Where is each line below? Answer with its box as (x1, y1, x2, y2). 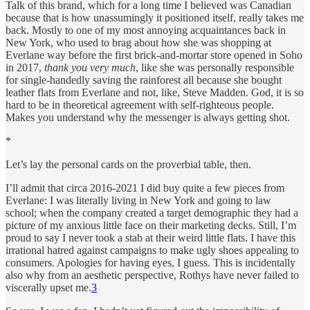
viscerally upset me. (6, 281, 91, 293)
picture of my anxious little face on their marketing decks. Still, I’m (6, 219, 296, 231)
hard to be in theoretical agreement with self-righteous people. (6, 98, 274, 111)
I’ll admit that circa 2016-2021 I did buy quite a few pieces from (6, 181, 284, 194)
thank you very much (44, 61, 136, 73)
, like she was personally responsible (136, 61, 294, 73)
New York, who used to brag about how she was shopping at (6, 36, 271, 48)
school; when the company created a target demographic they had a (6, 206, 298, 219)
